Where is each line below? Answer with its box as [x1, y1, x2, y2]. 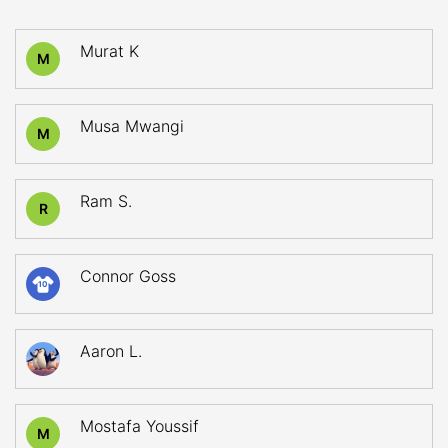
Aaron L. [80, 341, 142, 361]
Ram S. [80, 191, 132, 211]
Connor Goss [80, 266, 176, 286]
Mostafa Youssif [80, 416, 199, 436]
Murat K [80, 41, 139, 61]
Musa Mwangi [80, 116, 184, 136]
